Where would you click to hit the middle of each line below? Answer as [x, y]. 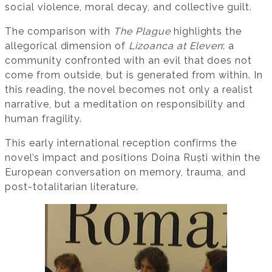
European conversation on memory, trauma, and [126, 172]
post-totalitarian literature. [72, 186]
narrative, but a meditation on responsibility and [125, 104]
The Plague [142, 31]
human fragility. [44, 118]
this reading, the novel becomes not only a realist [129, 89]
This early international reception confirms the [121, 143]
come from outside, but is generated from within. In [134, 75]
